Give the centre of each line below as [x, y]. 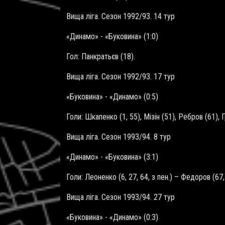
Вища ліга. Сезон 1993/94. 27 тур [121, 197]
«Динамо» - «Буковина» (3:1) [112, 157]
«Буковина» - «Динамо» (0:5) [112, 97]
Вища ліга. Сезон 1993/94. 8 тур [119, 137]
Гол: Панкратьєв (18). [101, 57]
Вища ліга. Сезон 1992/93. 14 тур [121, 17]
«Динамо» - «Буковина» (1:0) [112, 37]
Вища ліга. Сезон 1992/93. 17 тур [121, 77]
